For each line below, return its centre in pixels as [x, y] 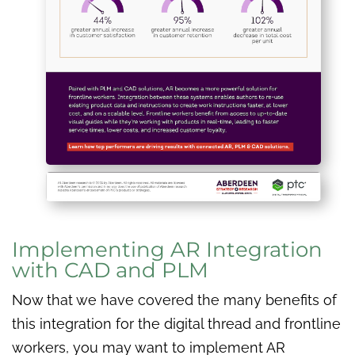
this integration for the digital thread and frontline [176, 324]
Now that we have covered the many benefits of [174, 300]
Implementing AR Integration [167, 250]
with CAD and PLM [113, 271]
